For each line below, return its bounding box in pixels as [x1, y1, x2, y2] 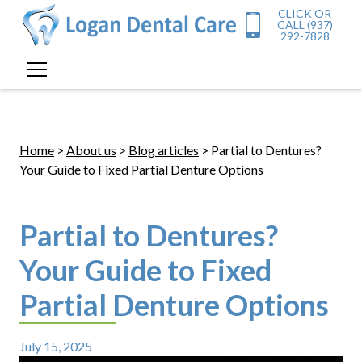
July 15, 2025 [19, 338, 92, 354]
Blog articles [128, 141, 199, 158]
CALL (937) [276, 17, 333, 32]
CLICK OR [278, 6, 332, 20]
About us [65, 141, 116, 158]
